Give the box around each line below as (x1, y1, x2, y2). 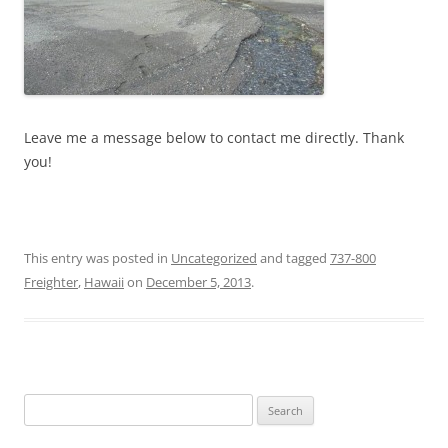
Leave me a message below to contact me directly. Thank (24, 127, 404, 147)
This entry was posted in (24, 248, 171, 267)
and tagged (257, 248, 330, 267)
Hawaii (84, 272, 124, 291)
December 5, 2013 (146, 272, 251, 291)
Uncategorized (171, 248, 257, 267)
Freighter (24, 272, 78, 291)
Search (23, 395, 63, 414)
